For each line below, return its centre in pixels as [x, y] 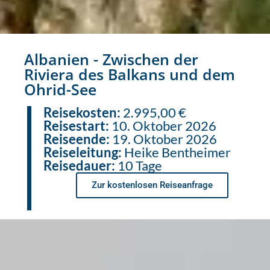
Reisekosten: [83, 112]
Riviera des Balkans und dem [130, 74]
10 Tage [140, 165]
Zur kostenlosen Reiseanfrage [152, 185]
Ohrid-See [60, 89]
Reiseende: [78, 139]
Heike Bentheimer [177, 152]
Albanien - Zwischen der [111, 59]
